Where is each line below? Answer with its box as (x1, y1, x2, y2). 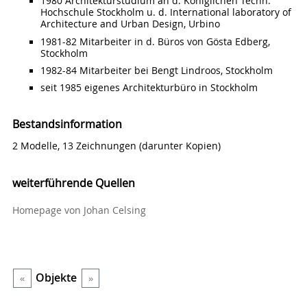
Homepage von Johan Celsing (12, 204, 146, 217)
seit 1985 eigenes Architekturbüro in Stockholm (40, 81, 258, 94)
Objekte (36, 271, 77, 286)
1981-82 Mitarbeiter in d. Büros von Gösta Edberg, (40, 35, 270, 48)
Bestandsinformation (12, 116, 122, 132)
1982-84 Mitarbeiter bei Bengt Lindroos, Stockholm (40, 64, 273, 77)
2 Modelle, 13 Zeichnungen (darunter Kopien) (12, 140, 221, 153)
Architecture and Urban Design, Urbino (40, 18, 220, 31)
